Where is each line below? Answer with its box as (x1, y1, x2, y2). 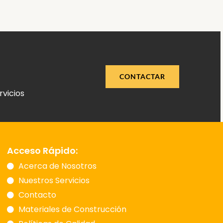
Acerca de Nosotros (18, 160, 97, 172)
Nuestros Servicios (18, 175, 90, 187)
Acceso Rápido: (7, 144, 78, 157)
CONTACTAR (119, 72, 166, 81)
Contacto (18, 189, 56, 201)
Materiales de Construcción (18, 204, 126, 216)
